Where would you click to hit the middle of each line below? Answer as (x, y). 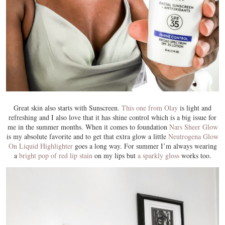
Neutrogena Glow (193, 137)
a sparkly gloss (158, 156)
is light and (195, 108)
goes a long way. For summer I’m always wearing (145, 146)
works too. (195, 156)
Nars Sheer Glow (193, 127)
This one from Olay (150, 108)
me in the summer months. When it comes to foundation (88, 127)
